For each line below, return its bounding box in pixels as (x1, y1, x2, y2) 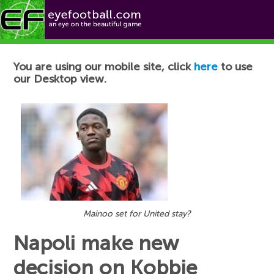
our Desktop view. (13, 72, 107, 86)
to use (218, 60, 253, 73)
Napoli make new (13, 231, 179, 256)
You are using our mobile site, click (13, 60, 194, 73)
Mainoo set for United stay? (83, 209, 191, 220)
